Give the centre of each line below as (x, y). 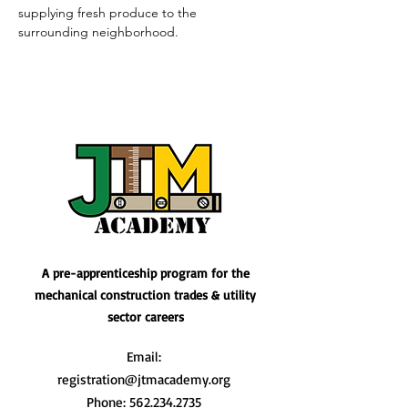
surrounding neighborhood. (98, 32)
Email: (143, 357)
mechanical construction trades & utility (145, 295)
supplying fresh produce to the (109, 13)
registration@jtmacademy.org (143, 379)
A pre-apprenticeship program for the (145, 273)
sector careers (145, 316)
